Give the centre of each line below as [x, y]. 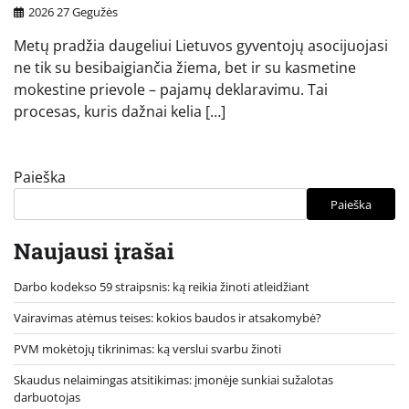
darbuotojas [47, 398]
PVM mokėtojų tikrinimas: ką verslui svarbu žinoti [147, 349]
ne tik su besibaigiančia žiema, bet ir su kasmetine [185, 68]
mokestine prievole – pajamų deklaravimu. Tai [171, 90]
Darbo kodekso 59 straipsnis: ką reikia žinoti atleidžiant [162, 287]
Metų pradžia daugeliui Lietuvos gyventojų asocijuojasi [201, 46]
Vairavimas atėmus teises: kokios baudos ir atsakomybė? [168, 318]
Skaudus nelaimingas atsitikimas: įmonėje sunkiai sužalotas [173, 380]
